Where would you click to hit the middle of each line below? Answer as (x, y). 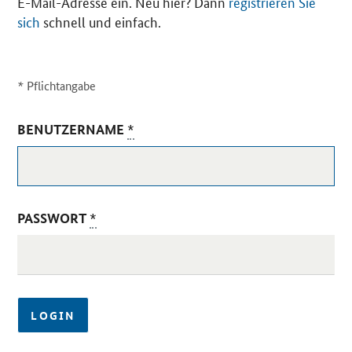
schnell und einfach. (101, 22)
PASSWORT (54, 218)
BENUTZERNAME (73, 130)
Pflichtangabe (60, 86)
